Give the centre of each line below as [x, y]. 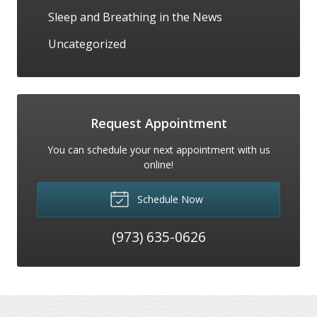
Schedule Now [168, 199]
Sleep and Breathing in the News [135, 17]
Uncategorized [87, 44]
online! [158, 164]
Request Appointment [158, 123]
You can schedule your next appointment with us [158, 149]
